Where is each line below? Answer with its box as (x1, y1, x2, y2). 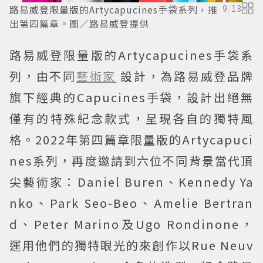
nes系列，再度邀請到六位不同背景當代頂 (9, 151, 254, 169)
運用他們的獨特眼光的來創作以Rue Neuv (9, 236, 254, 254)
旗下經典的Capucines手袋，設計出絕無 (9, 88, 254, 106)
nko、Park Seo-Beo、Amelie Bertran (9, 194, 254, 211)
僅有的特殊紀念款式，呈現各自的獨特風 (9, 109, 254, 127)
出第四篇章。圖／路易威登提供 (9, 16, 149, 31)
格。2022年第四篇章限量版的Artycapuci (9, 130, 254, 148)
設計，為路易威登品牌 (120, 67, 254, 85)
